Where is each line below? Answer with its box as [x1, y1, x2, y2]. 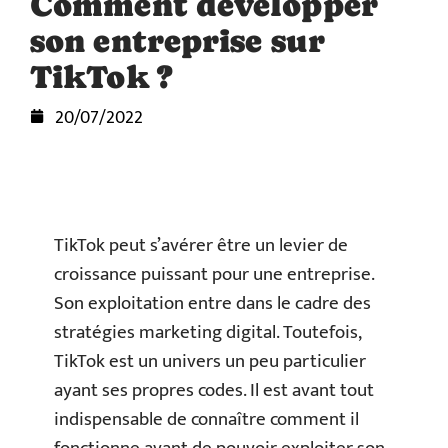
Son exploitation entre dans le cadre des [54, 288, 371, 319]
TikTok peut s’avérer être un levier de [54, 230, 348, 261]
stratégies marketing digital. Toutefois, [54, 317, 361, 348]
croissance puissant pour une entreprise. [54, 259, 374, 290]
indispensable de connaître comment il [54, 404, 359, 435]
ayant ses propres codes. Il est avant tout [54, 375, 374, 406]
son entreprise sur [30, 23, 325, 59]
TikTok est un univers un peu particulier [54, 346, 366, 377]
